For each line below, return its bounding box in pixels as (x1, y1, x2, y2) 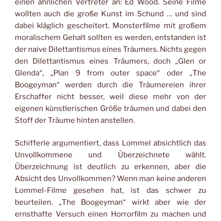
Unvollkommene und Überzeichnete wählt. (15, 150, 206, 160)
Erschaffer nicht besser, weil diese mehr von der (15, 92, 206, 101)
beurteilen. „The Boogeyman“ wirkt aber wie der (15, 198, 206, 207)
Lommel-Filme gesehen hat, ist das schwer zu (15, 186, 206, 195)
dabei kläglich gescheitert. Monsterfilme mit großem (15, 21, 206, 30)
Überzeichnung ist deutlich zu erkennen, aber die (15, 162, 206, 172)
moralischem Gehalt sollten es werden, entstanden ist (15, 33, 206, 42)
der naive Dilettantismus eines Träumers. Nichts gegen (15, 44, 206, 54)
